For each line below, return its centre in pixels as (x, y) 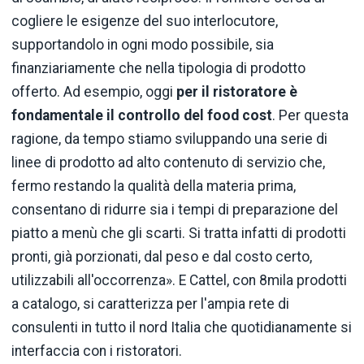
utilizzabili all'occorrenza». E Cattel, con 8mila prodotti (179, 281)
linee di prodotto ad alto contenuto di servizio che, (168, 163)
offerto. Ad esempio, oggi (94, 92)
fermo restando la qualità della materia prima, (154, 186)
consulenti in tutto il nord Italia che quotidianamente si (182, 328)
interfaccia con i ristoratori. (97, 351)
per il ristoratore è (237, 92)
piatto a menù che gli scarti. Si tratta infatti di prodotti (179, 234)
